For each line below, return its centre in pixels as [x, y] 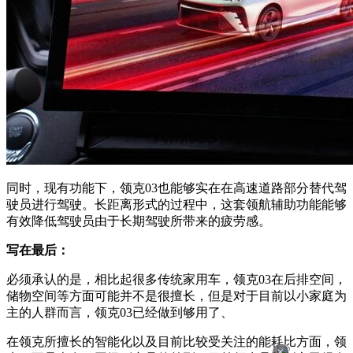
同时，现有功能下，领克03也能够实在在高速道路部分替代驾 [176, 188]
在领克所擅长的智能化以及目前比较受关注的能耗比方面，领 [176, 342]
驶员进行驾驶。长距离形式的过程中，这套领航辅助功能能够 [176, 205]
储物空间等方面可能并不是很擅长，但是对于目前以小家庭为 [176, 296]
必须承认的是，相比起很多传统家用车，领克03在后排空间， [176, 280]
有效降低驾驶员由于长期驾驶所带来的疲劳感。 [139, 221]
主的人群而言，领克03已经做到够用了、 [120, 313]
